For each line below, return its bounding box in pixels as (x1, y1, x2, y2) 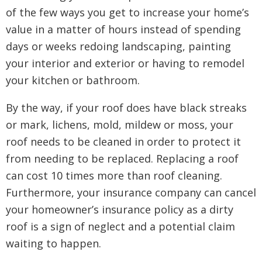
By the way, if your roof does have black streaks (6, 101, 247, 115)
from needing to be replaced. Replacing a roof (6, 151, 239, 166)
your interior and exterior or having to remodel (6, 56, 244, 70)
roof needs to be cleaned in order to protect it (6, 135, 241, 149)
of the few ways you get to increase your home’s (6, 5, 249, 19)
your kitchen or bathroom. (6, 73, 140, 87)
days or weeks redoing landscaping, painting (6, 39, 231, 53)
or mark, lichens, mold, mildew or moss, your (6, 118, 233, 132)
